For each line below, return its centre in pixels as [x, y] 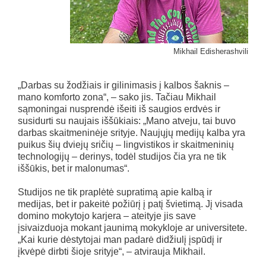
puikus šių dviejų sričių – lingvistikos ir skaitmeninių [126, 145]
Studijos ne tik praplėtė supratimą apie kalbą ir [115, 192]
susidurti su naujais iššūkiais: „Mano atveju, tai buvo [127, 121]
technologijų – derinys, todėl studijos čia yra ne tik [122, 157]
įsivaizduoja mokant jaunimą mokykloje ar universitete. [132, 228]
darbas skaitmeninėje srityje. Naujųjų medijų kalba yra [132, 133]
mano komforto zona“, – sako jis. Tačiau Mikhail [117, 97]
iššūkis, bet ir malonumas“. [74, 169]
